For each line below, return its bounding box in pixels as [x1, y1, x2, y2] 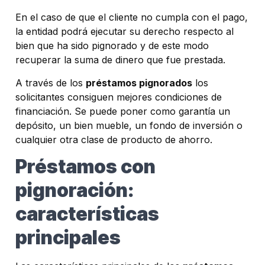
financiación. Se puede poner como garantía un [15, 105, 230, 117]
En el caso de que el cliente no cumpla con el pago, [15, 11, 248, 24]
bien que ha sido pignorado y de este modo [15, 40, 209, 52]
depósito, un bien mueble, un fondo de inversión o [15, 119, 243, 131]
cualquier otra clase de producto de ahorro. [15, 133, 212, 146]
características [15, 202, 159, 225]
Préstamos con [15, 155, 156, 178]
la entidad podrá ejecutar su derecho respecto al [15, 25, 234, 38]
